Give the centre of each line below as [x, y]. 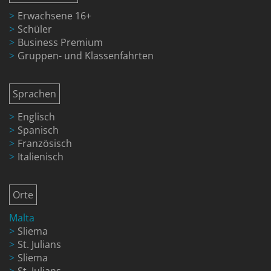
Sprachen [34, 93]
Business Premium [60, 42]
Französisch [45, 143]
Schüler [35, 29]
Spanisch [38, 130]
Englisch [36, 116]
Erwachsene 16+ [54, 15]
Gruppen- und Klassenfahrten [86, 55]
